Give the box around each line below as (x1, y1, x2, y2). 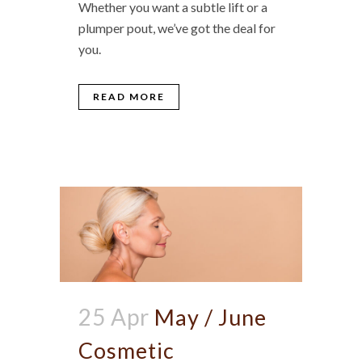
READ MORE (93, 90, 165, 103)
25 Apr (78, 303, 149, 331)
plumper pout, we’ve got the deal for (78, 19, 276, 36)
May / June (154, 304, 267, 331)
